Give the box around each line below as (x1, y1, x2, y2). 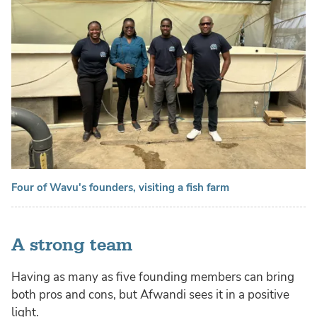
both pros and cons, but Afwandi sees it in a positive (11, 287, 289, 304)
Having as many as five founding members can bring (11, 269, 294, 286)
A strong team (11, 235, 132, 257)
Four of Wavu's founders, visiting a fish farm (11, 180, 229, 195)
